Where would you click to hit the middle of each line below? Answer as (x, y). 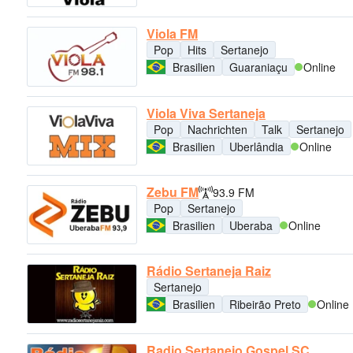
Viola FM (172, 34)
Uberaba (251, 225)
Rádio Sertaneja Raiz (209, 271)
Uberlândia (256, 146)
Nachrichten (217, 129)
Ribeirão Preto (265, 305)
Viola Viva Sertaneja (206, 113)
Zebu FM (173, 191)
